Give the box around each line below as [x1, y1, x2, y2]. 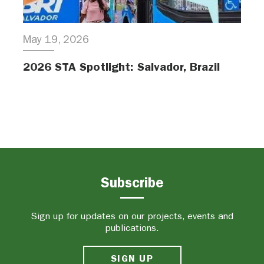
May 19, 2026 [23, 34, 89, 47]
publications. [105, 222, 159, 234]
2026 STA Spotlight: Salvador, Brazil [23, 60, 220, 74]
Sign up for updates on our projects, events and [31, 210, 233, 222]
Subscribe [100, 174, 164, 192]
